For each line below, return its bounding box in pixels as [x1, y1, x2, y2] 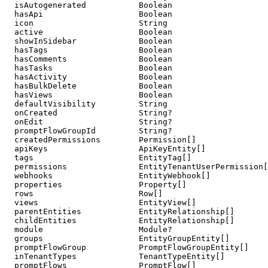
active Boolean [5, 28, 172, 37]
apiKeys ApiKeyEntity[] [5, 144, 206, 154]
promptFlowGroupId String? [5, 126, 172, 136]
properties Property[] [5, 180, 187, 190]
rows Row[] [5, 189, 163, 199]
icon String [5, 19, 167, 28]
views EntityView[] [5, 198, 196, 208]
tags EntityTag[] [5, 153, 191, 163]
